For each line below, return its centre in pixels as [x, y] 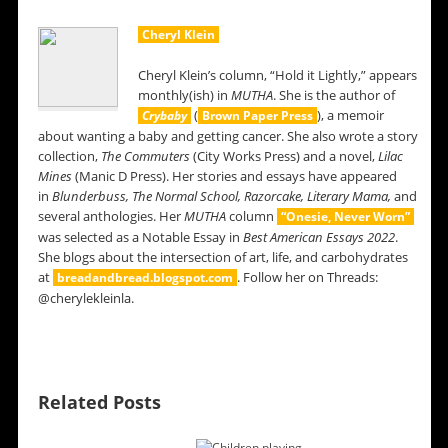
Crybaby [164, 116]
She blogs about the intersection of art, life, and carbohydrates [222, 257]
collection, [69, 156]
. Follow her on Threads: [307, 277]
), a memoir [350, 115]
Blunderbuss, [91, 196]
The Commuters [146, 156]
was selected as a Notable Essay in [140, 237]
